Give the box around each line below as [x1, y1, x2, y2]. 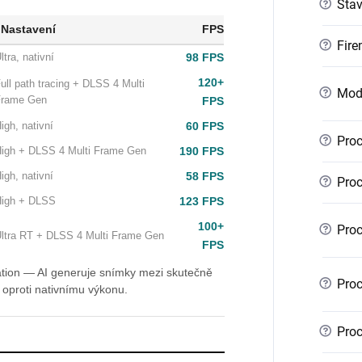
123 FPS [179, 195, 224, 208]
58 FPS [186, 170, 224, 183]
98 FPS [186, 51, 224, 64]
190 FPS [179, 145, 224, 158]
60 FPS [186, 120, 224, 133]
